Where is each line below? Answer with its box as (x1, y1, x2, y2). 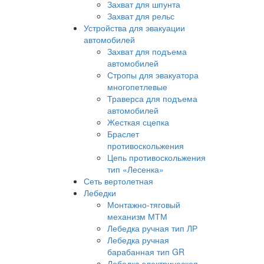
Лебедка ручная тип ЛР (107, 222, 197, 234)
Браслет (107, 128, 139, 140)
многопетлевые (107, 81, 167, 93)
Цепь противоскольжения (107, 151, 206, 163)
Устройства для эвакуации (84, 22, 185, 34)
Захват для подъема (107, 45, 187, 57)
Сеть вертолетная (84, 175, 153, 187)
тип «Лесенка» (107, 163, 164, 175)
